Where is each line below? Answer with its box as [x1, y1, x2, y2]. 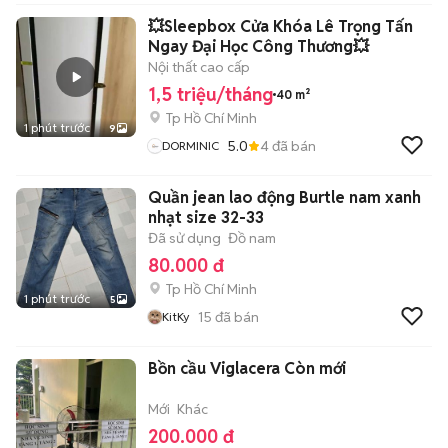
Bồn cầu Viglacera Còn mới [148, 358, 346, 379]
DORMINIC [162, 138, 219, 153]
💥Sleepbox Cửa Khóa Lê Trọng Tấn [148, 16, 413, 37]
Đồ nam [228, 229, 276, 247]
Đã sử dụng [148, 229, 221, 247]
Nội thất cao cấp [148, 58, 250, 76]
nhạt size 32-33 [148, 207, 264, 228]
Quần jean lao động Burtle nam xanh [148, 187, 421, 208]
